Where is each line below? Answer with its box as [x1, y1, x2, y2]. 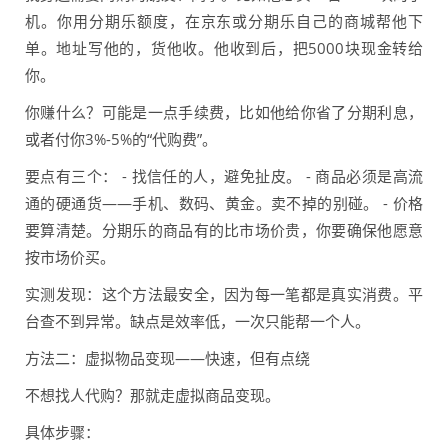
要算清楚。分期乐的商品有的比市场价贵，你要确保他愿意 [25, 220, 423, 241]
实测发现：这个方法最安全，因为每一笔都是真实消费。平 [25, 284, 423, 305]
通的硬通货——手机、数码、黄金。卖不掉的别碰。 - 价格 [25, 193, 423, 214]
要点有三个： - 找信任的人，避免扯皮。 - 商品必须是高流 [25, 166, 423, 187]
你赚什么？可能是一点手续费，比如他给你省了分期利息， [25, 102, 423, 123]
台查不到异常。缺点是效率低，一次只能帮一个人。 [25, 311, 370, 332]
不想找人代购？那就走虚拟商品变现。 [25, 385, 280, 406]
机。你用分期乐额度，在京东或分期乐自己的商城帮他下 [25, 11, 423, 32]
